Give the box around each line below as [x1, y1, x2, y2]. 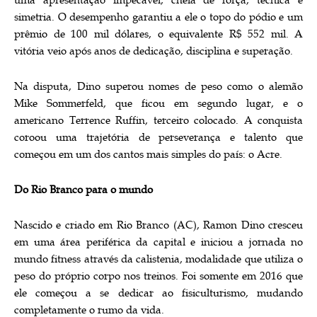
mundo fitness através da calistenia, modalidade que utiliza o [14, 252, 303, 266]
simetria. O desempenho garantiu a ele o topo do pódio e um [14, 10, 303, 24]
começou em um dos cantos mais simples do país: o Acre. [14, 147, 282, 161]
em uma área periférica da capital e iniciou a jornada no [14, 235, 303, 249]
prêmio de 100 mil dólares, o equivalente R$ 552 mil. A [14, 27, 303, 41]
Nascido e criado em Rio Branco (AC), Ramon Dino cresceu [14, 218, 303, 232]
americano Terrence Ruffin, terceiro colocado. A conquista [14, 113, 303, 127]
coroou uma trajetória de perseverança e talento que [14, 130, 303, 144]
